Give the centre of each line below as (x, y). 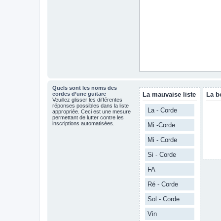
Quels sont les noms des (85, 88)
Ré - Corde (163, 184)
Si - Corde (162, 155)
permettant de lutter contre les (88, 117)
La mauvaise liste (169, 94)
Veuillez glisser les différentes (87, 100)
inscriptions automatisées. (83, 123)
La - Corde (162, 110)
